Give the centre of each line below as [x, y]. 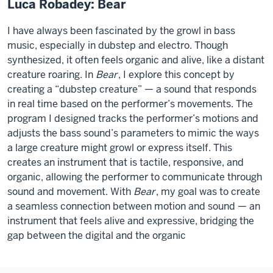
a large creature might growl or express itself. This [120, 148]
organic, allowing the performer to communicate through [135, 177]
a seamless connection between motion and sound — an [134, 206]
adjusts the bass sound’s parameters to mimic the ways [133, 133]
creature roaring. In [51, 75]
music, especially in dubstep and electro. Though [118, 45]
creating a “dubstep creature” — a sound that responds [132, 89]
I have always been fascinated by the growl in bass [121, 31]
